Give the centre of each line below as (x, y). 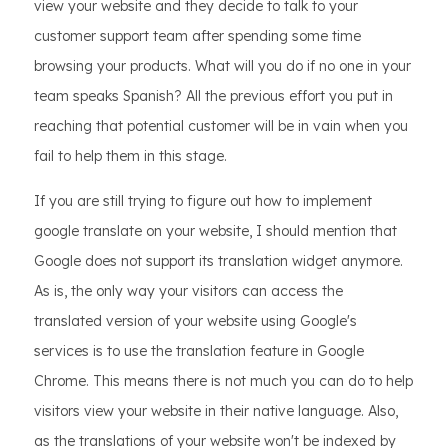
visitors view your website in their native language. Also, (216, 411)
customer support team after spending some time (197, 36)
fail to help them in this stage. (130, 156)
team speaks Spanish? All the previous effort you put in (213, 96)
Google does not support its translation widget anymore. (218, 261)
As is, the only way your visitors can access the (188, 291)
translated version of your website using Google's (195, 321)
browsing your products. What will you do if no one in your (222, 66)
